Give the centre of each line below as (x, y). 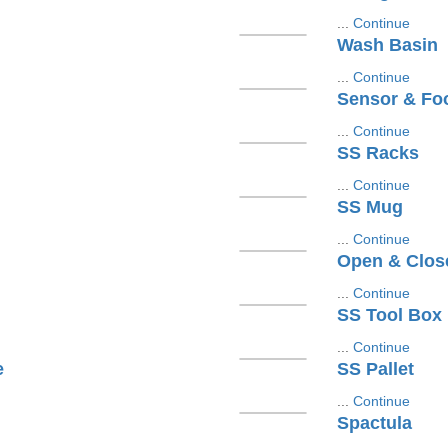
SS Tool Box (389, 315)
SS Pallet (375, 369)
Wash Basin (387, 45)
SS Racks (377, 153)
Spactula (374, 423)
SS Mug (369, 207)
